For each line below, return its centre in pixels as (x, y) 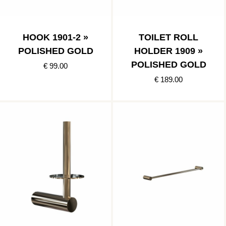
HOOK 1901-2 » (55, 38)
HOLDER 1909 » (168, 51)
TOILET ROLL (168, 38)
